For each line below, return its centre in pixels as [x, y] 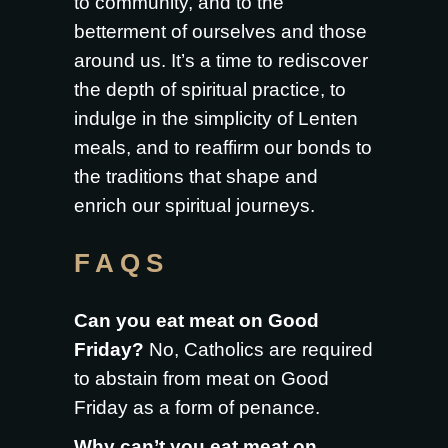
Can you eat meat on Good [196, 320]
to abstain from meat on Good [201, 378]
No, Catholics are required [258, 349]
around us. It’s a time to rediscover [221, 60]
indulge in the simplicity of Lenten [216, 118]
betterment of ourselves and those [220, 31]
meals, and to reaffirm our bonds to [223, 147]
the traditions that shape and [196, 176]
